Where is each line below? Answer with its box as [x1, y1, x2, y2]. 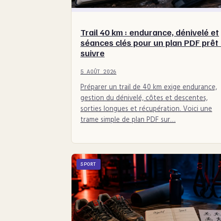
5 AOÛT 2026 [80, 68, 116, 74]
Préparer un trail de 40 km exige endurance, [80, 82, 217, 94]
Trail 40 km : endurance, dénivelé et [80, 26, 219, 37]
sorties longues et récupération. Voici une [80, 104, 212, 115]
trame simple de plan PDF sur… [80, 114, 176, 126]
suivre [80, 47, 105, 58]
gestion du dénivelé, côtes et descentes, [80, 93, 208, 105]
